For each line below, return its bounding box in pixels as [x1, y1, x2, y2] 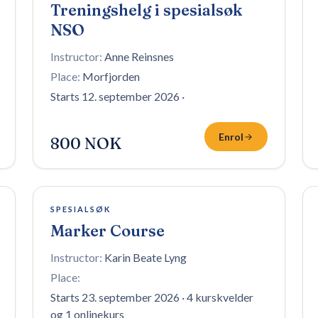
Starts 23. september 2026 [50, 290, 180, 304]
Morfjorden [82, 70, 140, 83]
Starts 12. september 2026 [50, 89, 180, 103]
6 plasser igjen [51, 199, 106, 210]
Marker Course [50, 221, 165, 241]
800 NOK [50, 133, 121, 153]
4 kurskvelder [187, 290, 253, 304]
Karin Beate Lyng [104, 251, 187, 264]
